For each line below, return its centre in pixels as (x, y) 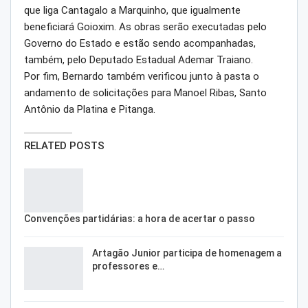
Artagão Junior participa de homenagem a (187, 253)
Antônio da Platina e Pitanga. (90, 110)
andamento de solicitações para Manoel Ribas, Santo (145, 93)
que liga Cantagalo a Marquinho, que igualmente (132, 11)
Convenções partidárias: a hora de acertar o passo (140, 218)
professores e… (128, 266)
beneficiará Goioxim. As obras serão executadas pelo (145, 27)
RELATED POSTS (64, 146)
